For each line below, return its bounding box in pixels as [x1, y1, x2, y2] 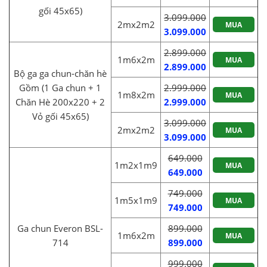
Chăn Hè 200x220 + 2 [15, 95, 105, 108]
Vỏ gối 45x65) [32, 110, 89, 122]
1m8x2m [117, 88, 155, 101]
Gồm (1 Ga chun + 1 [19, 81, 101, 94]
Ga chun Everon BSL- [17, 222, 103, 234]
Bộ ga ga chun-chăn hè [14, 67, 107, 79]
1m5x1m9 [114, 194, 157, 206]
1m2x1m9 [114, 159, 157, 171]
